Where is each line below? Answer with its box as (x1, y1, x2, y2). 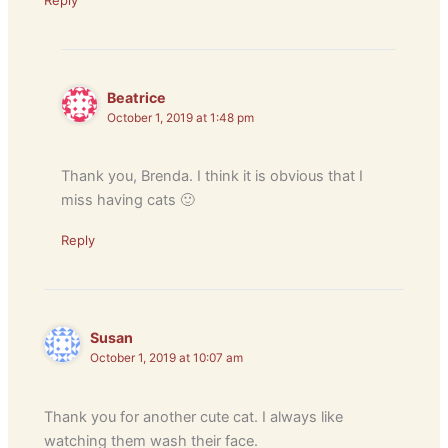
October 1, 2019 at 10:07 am (90, 351, 244, 366)
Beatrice (107, 89, 167, 107)
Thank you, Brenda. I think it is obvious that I (61, 167, 364, 186)
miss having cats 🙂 (61, 191, 196, 210)
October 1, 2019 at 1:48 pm (107, 111, 255, 126)
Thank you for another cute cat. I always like (44, 407, 344, 426)
